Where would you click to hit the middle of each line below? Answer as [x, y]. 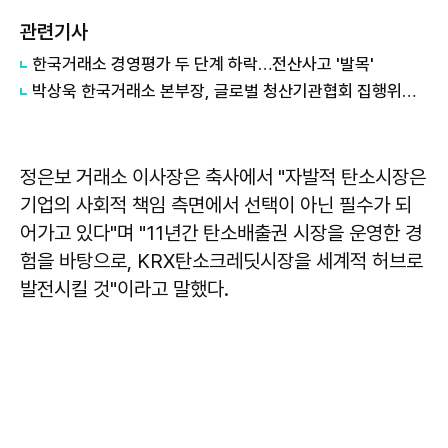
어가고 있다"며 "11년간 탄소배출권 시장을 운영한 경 [221, 232]
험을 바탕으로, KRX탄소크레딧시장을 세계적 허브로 [221, 260]
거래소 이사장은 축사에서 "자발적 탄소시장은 [248, 176]
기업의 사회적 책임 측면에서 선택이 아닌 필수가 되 [216, 204]
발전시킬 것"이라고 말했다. [124, 288]
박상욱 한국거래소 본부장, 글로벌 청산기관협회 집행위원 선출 [409, 90]
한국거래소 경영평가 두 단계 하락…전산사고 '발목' [203, 63]
